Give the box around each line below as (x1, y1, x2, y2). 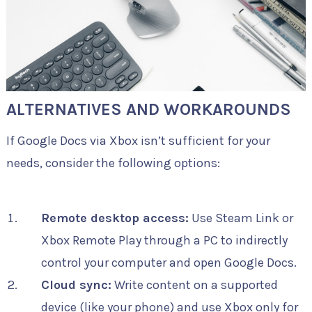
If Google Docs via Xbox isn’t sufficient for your (6, 132, 270, 148)
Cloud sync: (40, 276, 111, 292)
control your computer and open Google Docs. (40, 254, 297, 270)
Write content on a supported (111, 276, 278, 292)
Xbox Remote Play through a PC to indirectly (40, 232, 288, 248)
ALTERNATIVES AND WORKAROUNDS (6, 99, 291, 119)
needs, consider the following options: (6, 155, 220, 171)
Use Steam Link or (188, 210, 293, 226)
